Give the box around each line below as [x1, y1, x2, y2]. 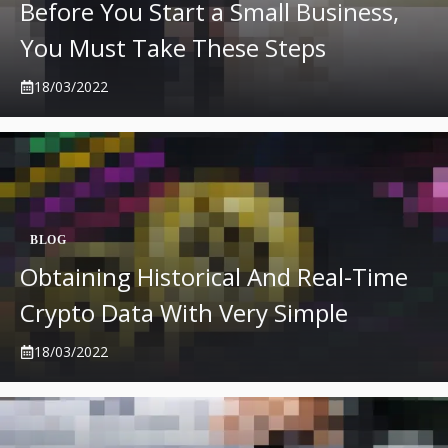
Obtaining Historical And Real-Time [20, 260, 408, 293]
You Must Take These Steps [20, 31, 326, 64]
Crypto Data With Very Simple [20, 296, 348, 329]
